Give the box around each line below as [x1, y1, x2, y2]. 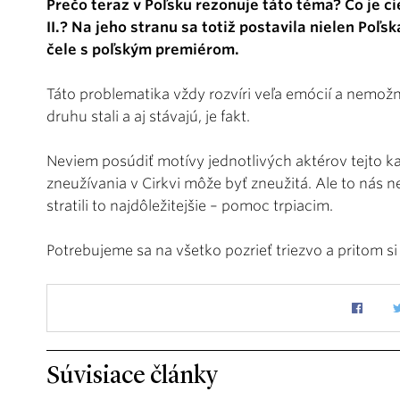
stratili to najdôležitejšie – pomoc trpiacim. [46, 196, 333, 214]
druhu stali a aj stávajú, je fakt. [46, 107, 250, 125]
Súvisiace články [46, 363, 218, 389]
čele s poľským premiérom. [46, 40, 239, 58]
